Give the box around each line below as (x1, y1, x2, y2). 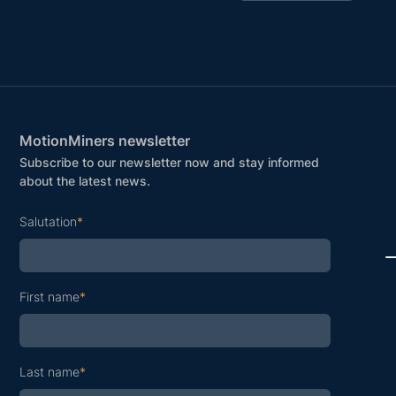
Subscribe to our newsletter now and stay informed (19, 155, 320, 171)
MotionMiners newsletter (19, 132, 191, 150)
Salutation (19, 214, 78, 230)
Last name (19, 364, 80, 380)
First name (19, 289, 80, 305)
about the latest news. (19, 173, 151, 189)
